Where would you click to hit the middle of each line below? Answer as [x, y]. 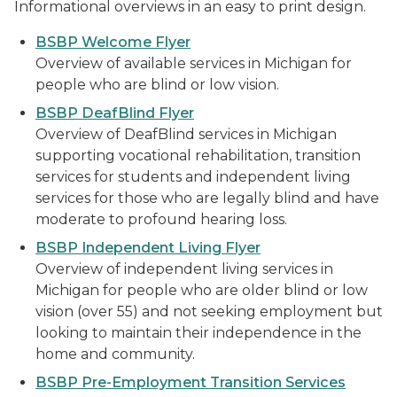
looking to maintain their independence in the [198, 333]
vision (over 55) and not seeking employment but [209, 311]
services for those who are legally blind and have [207, 198]
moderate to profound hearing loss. [163, 219]
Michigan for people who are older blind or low [202, 290]
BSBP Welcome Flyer [113, 42]
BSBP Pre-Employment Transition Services [191, 382]
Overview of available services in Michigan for [194, 63]
